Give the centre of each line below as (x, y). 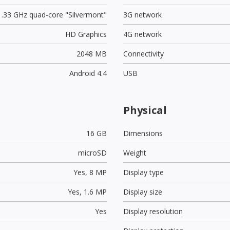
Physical (145, 110)
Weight (135, 152)
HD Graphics (86, 34)
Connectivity (143, 53)
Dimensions (143, 133)
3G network (142, 14)
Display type (143, 172)
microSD (92, 152)
